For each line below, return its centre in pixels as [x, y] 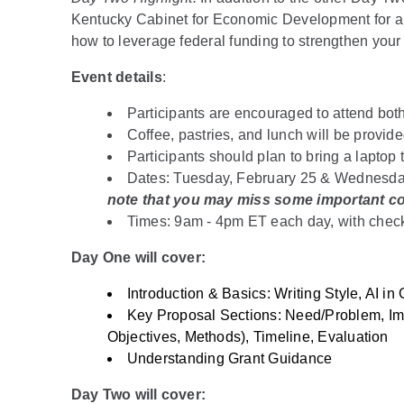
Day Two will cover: [140, 394]
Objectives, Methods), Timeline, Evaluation [248, 336]
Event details [116, 77]
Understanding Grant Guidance [230, 358]
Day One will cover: [140, 257]
